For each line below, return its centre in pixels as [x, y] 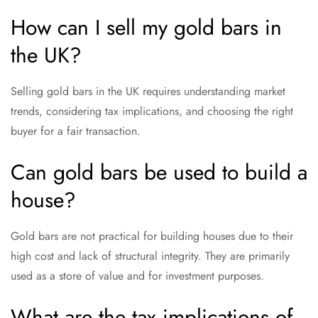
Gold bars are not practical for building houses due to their [152, 236]
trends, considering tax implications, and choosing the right [152, 111]
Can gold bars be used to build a [159, 172]
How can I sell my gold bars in [146, 27]
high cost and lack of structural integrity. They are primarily [150, 256]
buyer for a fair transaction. [76, 131]
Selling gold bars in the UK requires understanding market [148, 91]
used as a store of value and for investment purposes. [137, 275]
